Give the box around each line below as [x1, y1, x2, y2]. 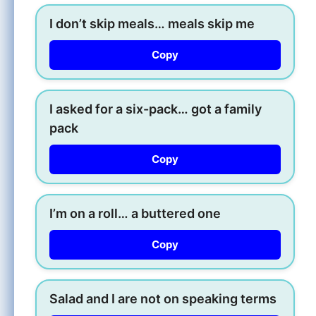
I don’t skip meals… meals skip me [49, 16, 255, 31]
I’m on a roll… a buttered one [49, 205, 221, 221]
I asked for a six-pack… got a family [49, 101, 262, 116]
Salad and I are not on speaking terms [49, 291, 276, 306]
